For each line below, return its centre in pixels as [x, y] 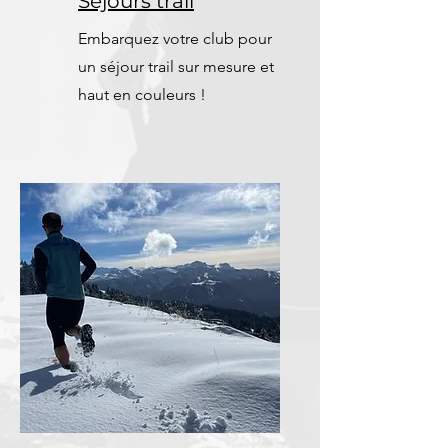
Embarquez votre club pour [175, 38]
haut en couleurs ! [142, 94]
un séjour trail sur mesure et [176, 66]
